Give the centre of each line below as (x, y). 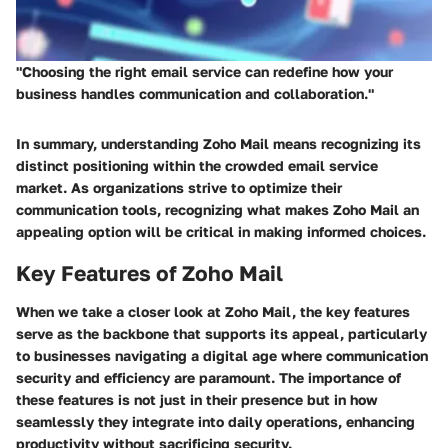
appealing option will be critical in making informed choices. (221, 232)
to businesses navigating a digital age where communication (222, 355)
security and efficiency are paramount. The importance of (208, 377)
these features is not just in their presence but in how (197, 399)
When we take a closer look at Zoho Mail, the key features (213, 311)
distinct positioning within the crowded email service (197, 166)
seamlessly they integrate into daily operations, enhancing (215, 421)
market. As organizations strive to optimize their (179, 188)
